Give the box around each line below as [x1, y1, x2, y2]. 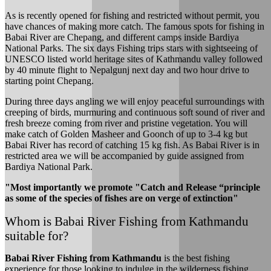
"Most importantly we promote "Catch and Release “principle [5, 182, 260, 192]
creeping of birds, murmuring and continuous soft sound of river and [5, 107, 265, 117]
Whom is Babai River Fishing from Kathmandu [5, 214, 249, 229]
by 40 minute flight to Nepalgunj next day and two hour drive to [5, 65, 249, 75]
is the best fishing [162, 253, 230, 264]
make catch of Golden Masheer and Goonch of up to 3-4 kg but [5, 129, 247, 139]
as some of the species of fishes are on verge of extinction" [5, 193, 238, 203]
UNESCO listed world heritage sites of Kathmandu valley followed [5, 54, 263, 64]
